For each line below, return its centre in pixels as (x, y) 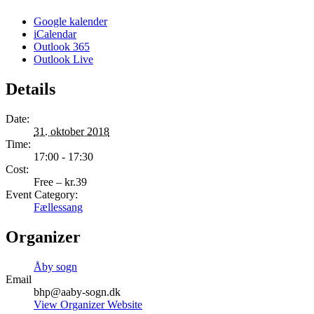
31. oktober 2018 (71, 132)
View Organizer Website (88, 305)
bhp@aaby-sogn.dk (77, 292)
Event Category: (42, 195)
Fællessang (58, 207)
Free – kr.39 (60, 182)
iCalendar (55, 34)
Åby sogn (55, 267)
